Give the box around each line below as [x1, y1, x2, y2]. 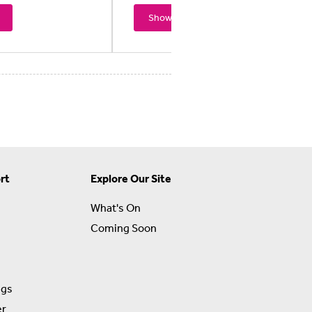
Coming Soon [91, 220, 157, 235]
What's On [91, 200, 141, 214]
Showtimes [148, 10, 196, 24]
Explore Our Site [91, 171, 171, 185]
